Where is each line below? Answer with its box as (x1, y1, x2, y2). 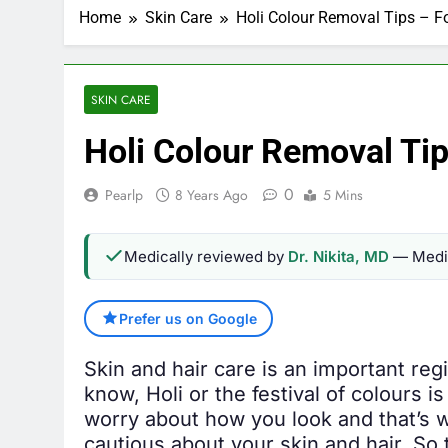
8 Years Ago (175, 189, 248, 209)
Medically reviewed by (124, 250, 288, 270)
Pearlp (105, 189, 143, 209)
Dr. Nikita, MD (288, 250, 389, 270)
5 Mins (323, 189, 363, 209)
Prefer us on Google (118, 313, 257, 331)
